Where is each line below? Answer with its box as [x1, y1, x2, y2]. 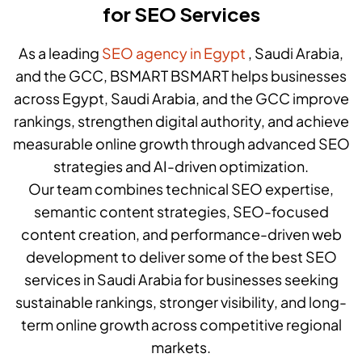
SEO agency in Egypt [102, 43, 246, 62]
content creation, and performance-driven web [20, 224, 342, 243]
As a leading [19, 43, 102, 62]
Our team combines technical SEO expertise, [28, 179, 334, 198]
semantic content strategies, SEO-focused [33, 201, 329, 221]
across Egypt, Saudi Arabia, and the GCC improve [13, 88, 349, 107]
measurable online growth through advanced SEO [12, 133, 350, 153]
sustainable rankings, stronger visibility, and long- [15, 292, 347, 311]
